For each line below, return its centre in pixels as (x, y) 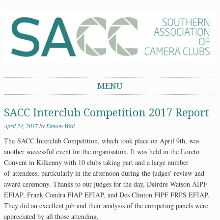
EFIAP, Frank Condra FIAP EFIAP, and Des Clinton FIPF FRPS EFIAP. (107, 195)
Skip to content (25, 100)
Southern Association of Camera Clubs (114, 10)
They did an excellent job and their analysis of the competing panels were (106, 206)
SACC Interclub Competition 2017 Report (107, 113)
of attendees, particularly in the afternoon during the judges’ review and (104, 173)
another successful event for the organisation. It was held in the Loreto (102, 152)
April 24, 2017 (21, 126)
